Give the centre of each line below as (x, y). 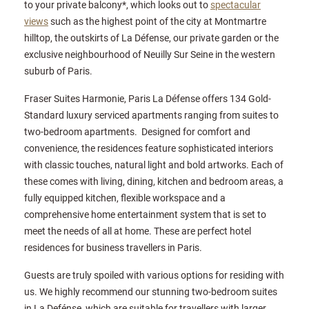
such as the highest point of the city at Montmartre (157, 21)
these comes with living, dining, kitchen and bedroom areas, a (154, 181)
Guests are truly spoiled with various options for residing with (154, 275)
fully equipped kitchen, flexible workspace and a (125, 197)
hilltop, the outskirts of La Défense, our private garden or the (151, 37)
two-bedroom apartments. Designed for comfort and (137, 131)
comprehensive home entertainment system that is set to (145, 214)
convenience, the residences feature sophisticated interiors (149, 148)
